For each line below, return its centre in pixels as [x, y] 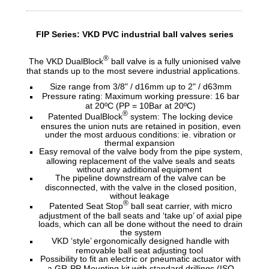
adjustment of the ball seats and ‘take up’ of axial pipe [141, 215]
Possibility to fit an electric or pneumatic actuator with [141, 259]
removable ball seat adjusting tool [141, 250]
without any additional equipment [141, 168]
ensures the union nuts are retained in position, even [141, 125]
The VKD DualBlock [66, 62]
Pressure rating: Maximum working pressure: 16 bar [141, 96]
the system [141, 232]
